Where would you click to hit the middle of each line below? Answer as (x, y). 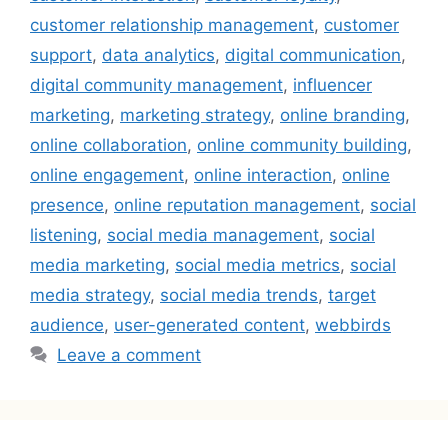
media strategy (90, 295)
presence (67, 205)
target (352, 295)
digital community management (156, 85)
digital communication (313, 55)
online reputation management (237, 205)
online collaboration (108, 145)
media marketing (97, 265)
